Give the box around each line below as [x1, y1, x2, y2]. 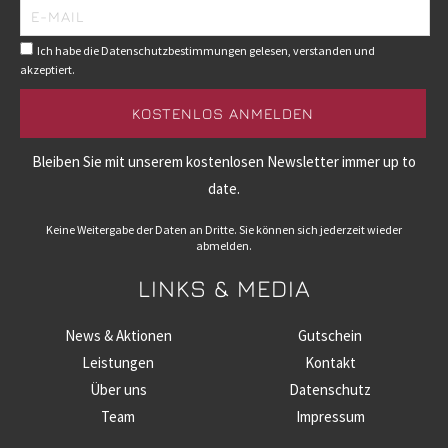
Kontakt [304, 353, 356, 372]
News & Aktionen [64, 326, 172, 345]
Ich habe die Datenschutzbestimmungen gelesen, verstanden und [37, 43, 375, 58]
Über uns [89, 380, 147, 399]
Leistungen [82, 353, 154, 372]
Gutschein [298, 326, 362, 345]
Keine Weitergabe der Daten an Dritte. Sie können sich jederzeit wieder [46, 222, 402, 237]
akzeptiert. [20, 62, 75, 77]
